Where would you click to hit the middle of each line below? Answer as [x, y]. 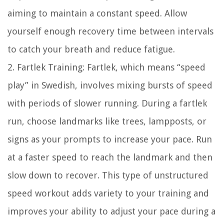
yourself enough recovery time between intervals [110, 31]
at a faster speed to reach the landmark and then [110, 157]
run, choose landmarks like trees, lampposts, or [107, 121]
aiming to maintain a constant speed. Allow [97, 13]
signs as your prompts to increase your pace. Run [110, 139]
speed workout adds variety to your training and [108, 193]
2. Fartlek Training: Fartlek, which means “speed [106, 67]
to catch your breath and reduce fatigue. [91, 49]
